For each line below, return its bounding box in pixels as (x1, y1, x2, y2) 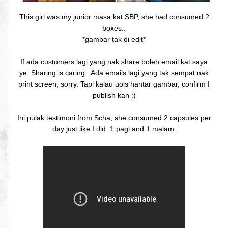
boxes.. (102, 23, 126, 32)
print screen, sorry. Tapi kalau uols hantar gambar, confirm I (18, 79, 210, 88)
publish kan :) (92, 91, 136, 99)
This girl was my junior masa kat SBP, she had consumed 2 (19, 12, 209, 21)
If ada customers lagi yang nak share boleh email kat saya (20, 57, 208, 66)
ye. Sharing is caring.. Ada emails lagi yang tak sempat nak (19, 68, 209, 77)
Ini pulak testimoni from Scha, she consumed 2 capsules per (17, 113, 211, 122)
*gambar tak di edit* (82, 35, 146, 43)
